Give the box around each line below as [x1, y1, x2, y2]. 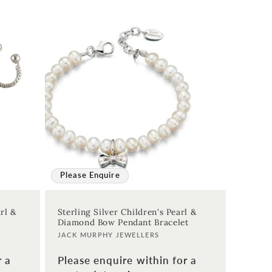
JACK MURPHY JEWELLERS [57, 231, 160, 239]
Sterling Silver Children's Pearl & [57, 206, 197, 218]
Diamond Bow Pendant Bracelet [57, 217, 189, 228]
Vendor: [56, 231, 97, 244]
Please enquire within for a [57, 253, 197, 267]
